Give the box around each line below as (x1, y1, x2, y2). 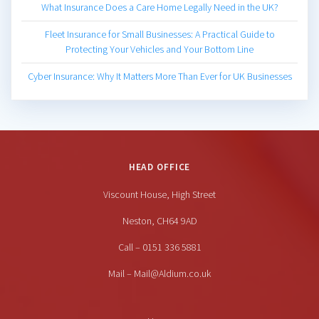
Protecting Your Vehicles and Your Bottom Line (66, 43, 253, 56)
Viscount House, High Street (103, 188, 216, 202)
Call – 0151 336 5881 (117, 241, 202, 254)
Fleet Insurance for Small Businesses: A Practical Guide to (44, 28, 275, 41)
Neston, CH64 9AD (122, 214, 197, 228)
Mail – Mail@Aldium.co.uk (108, 267, 211, 281)
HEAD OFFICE (128, 161, 191, 174)
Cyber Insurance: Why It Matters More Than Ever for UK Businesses (27, 70, 292, 83)
